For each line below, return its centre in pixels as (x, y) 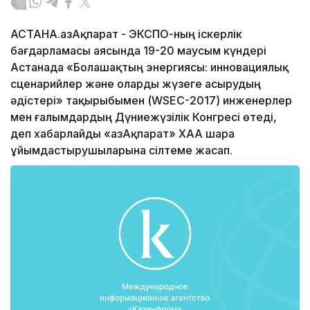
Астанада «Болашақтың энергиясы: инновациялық (149, 67)
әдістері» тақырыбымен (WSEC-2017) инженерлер (151, 101)
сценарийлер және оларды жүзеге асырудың (136, 84)
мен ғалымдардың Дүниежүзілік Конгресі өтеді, (144, 117)
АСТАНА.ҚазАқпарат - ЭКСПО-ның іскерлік (126, 34)
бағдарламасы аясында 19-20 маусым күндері (138, 51)
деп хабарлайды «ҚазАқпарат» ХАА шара (122, 134)
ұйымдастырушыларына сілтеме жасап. (124, 151)
